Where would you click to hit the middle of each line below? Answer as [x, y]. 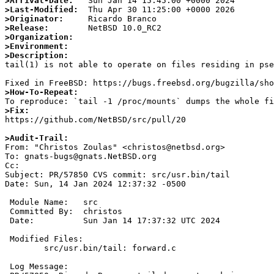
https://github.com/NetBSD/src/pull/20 [95, 120]
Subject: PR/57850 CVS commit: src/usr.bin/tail [117, 175]
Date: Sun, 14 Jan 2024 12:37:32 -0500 [95, 184]
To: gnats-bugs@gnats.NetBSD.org [81, 157]
